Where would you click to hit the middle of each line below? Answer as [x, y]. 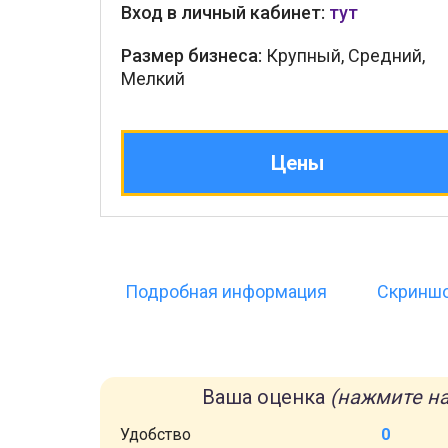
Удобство [155, 434]
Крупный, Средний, [343, 55]
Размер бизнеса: [191, 55]
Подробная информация [226, 291]
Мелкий [153, 78]
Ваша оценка [265, 397]
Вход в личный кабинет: [225, 12]
